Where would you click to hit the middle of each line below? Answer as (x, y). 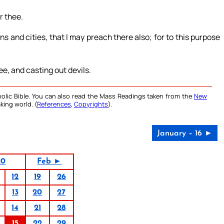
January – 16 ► (184, 133)
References (54, 104)
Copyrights (91, 104)
